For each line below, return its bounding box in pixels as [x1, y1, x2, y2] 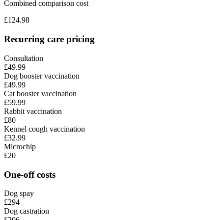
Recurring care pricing [4, 34, 95, 45]
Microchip [4, 142, 36, 151]
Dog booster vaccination [4, 71, 80, 80]
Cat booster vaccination [4, 89, 77, 98]
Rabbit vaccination [4, 107, 62, 115]
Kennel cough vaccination [4, 124, 85, 133]
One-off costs [4, 169, 55, 180]
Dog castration [4, 207, 49, 216]
